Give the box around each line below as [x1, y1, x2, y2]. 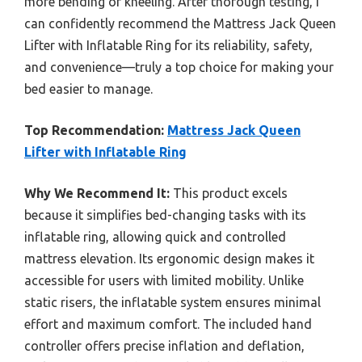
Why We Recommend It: [24, 185, 170, 200]
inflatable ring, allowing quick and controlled [24, 229, 286, 244]
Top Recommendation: [24, 122, 164, 137]
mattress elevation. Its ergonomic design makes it [24, 250, 314, 266]
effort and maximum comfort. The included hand [24, 316, 312, 331]
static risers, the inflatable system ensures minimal [24, 294, 321, 309]
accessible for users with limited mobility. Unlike [24, 272, 304, 288]
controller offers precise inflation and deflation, [24, 338, 305, 353]
